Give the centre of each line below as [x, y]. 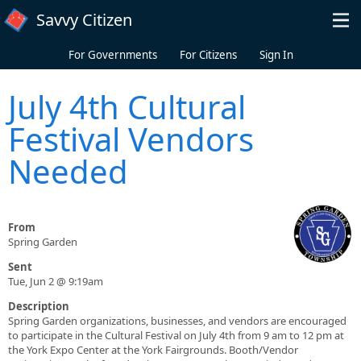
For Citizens [208, 55]
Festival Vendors [131, 139]
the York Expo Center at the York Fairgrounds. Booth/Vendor [153, 350]
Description [39, 307]
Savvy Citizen [84, 20]
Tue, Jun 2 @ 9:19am [56, 282]
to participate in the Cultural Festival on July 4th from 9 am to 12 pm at [176, 336]
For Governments [112, 55]
